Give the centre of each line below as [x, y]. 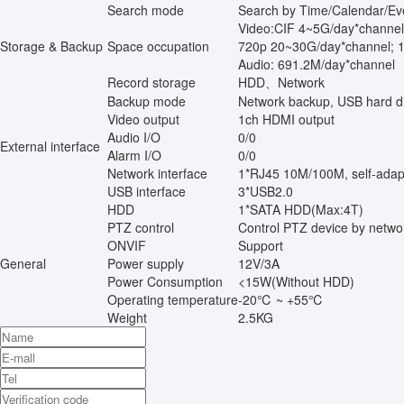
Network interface [157, 173]
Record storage [151, 82]
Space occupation [158, 46]
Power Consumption [165, 281]
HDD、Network [281, 82]
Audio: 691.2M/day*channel [317, 64]
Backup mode [147, 101]
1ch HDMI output [286, 119]
